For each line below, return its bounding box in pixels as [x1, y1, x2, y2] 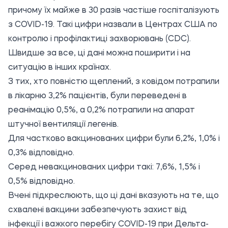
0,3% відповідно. [8, 149, 74, 157]
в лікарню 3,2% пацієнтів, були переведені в [8, 92, 187, 100]
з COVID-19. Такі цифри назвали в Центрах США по [8, 21, 217, 29]
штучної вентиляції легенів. [8, 121, 119, 129]
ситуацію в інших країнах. [8, 64, 111, 72]
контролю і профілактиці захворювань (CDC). [8, 35, 191, 43]
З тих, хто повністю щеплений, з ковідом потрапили [8, 78, 219, 86]
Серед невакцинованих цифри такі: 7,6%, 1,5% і [8, 163, 200, 172]
